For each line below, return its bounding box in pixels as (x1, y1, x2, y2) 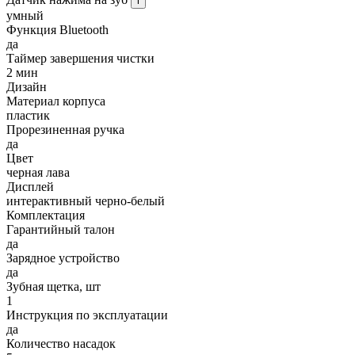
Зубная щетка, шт (6, 280, 101, 294)
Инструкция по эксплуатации (6, 308, 168, 323)
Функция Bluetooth (6, 23, 109, 37)
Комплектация (6, 208, 85, 223)
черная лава (6, 166, 70, 180)
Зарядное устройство (6, 251, 120, 265)
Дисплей (6, 180, 54, 194)
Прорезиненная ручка (6, 123, 124, 137)
